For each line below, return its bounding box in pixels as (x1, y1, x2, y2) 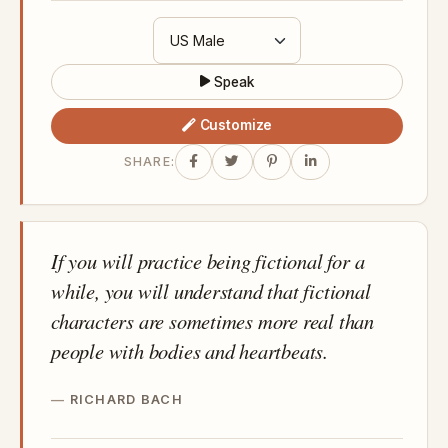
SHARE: (123, 154, 176, 170)
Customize (199, 117, 273, 134)
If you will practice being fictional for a (51, 246, 365, 275)
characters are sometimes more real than (51, 306, 375, 335)
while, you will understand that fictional (51, 276, 371, 305)
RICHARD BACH (69, 391, 183, 407)
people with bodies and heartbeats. (51, 336, 329, 365)
